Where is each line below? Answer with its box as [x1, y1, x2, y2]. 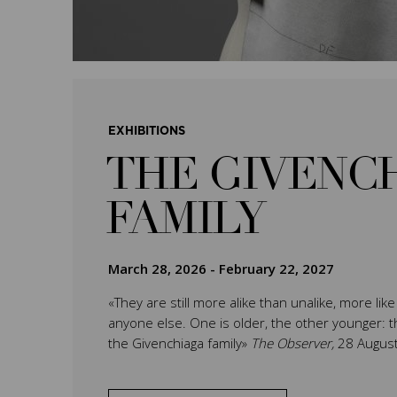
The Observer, [251, 334, 338, 352]
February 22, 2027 [219, 260, 334, 277]
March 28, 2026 [108, 260, 206, 277]
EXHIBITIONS [108, 126, 185, 137]
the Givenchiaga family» [108, 334, 251, 352]
